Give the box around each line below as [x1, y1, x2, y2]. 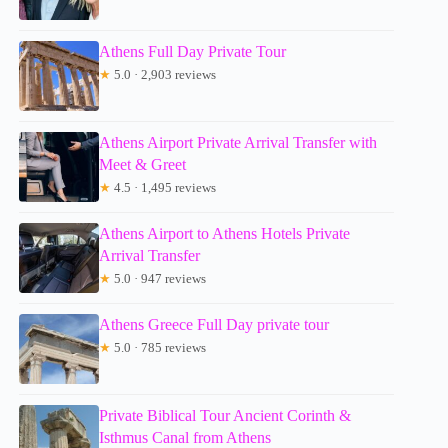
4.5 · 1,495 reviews [111, 179, 217, 195]
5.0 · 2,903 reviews [111, 66, 217, 82]
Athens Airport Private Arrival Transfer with [99, 133, 378, 151]
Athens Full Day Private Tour [99, 42, 287, 60]
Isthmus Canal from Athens [99, 428, 272, 446]
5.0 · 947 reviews [111, 270, 207, 286]
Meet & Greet [99, 155, 187, 173]
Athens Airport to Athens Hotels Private [99, 224, 351, 242]
